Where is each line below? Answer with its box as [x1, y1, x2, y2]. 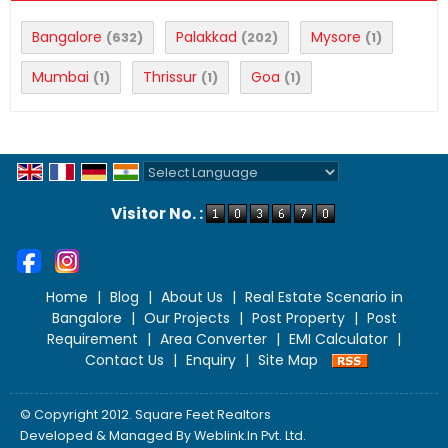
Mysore [311, 27, 361, 47]
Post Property [251, 308, 345, 329]
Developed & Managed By [20, 427, 194, 444]
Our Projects [143, 308, 230, 329]
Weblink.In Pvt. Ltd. [194, 427, 306, 444]
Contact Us [85, 350, 164, 371]
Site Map [258, 350, 318, 371]
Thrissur [143, 67, 197, 87]
